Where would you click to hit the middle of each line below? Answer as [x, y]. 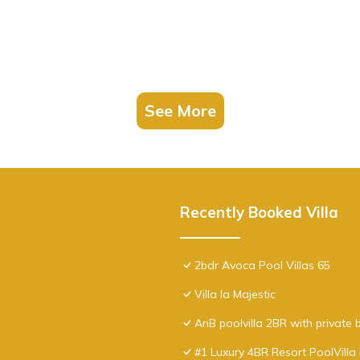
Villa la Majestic [235, 294]
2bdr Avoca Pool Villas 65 [262, 265]
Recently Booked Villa [259, 212]
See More [180, 110]
